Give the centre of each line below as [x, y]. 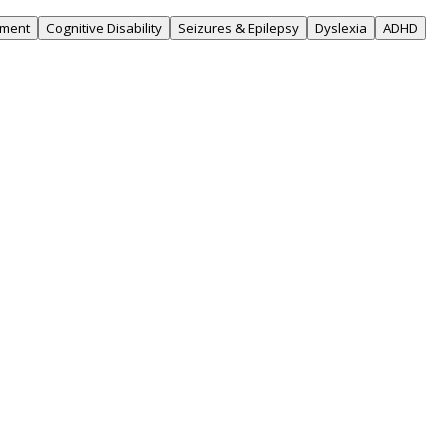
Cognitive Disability [104, 28]
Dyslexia [341, 28]
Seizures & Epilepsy [238, 28]
